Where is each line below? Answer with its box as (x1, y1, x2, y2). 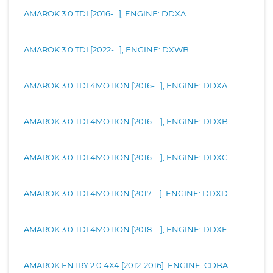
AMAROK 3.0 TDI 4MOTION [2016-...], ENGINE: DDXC (24, 152, 227, 162)
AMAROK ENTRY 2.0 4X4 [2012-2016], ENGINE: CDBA (24, 260, 228, 270)
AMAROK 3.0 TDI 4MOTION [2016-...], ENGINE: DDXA (24, 80, 227, 90)
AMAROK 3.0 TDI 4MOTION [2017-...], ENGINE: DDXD (24, 188, 228, 198)
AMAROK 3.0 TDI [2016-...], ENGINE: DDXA (24, 8, 186, 18)
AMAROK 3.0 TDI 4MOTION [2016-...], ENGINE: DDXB (24, 116, 228, 126)
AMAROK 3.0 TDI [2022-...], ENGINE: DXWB (24, 44, 189, 54)
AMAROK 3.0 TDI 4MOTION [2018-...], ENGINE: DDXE (24, 224, 227, 234)
